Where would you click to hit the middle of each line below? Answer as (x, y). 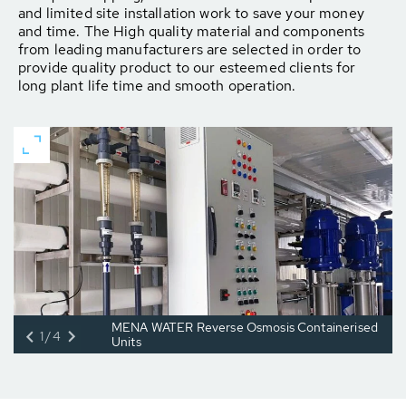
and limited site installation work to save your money (191, 13)
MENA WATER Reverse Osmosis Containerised (245, 327)
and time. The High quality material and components (192, 31)
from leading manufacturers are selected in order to (190, 49)
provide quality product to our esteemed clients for (187, 68)
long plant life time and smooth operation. (157, 86)
